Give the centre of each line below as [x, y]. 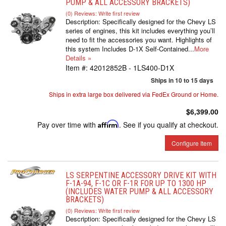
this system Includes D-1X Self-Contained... [130, 49]
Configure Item [192, 143]
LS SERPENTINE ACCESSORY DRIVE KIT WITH [141, 175]
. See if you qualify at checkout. [169, 125]
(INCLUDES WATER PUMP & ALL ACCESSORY [139, 191]
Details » [78, 58]
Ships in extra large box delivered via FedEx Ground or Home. [134, 94]
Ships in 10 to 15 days [182, 80]
